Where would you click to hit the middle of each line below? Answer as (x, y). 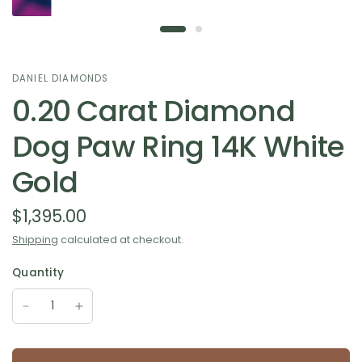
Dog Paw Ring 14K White (179, 146)
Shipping (35, 239)
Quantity (38, 272)
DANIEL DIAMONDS (61, 78)
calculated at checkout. (121, 239)
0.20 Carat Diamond (154, 111)
